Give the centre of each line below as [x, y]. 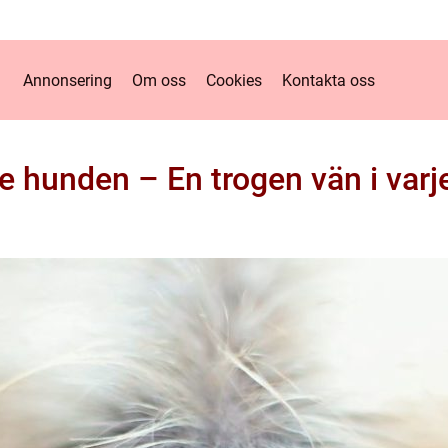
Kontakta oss [328, 80]
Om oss [159, 80]
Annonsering [67, 80]
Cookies [234, 80]
